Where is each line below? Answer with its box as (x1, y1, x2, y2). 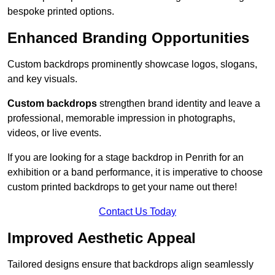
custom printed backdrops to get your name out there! (7, 182, 237, 193)
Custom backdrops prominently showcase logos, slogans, (7, 59, 257, 70)
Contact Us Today (99, 206, 176, 217)
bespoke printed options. (7, 6, 114, 17)
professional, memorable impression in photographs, (7, 113, 235, 124)
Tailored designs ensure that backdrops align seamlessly (7, 259, 254, 270)
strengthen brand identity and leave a (97, 98, 260, 109)
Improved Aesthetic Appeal (7, 230, 196, 247)
